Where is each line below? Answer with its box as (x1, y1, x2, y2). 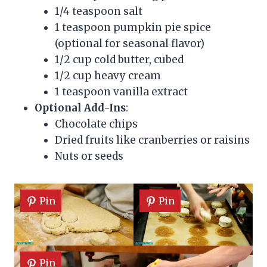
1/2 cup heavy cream (55, 69, 161, 82)
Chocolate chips (55, 117, 138, 131)
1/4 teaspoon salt (55, 4, 142, 18)
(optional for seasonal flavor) (55, 36, 204, 50)
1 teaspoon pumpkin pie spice (55, 20, 211, 34)
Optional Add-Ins (35, 101, 126, 114)
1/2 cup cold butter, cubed (55, 52, 184, 66)
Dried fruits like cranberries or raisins (55, 133, 250, 147)
